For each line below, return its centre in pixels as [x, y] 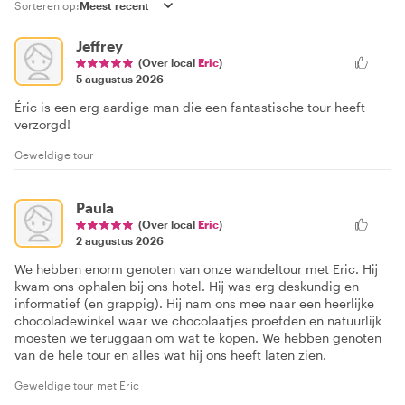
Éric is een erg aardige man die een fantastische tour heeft [190, 107]
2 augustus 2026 [120, 240]
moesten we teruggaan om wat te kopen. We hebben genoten [198, 337]
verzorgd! [42, 124]
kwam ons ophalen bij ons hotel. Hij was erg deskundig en [187, 286]
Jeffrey [99, 45]
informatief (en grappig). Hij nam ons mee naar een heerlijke [194, 303]
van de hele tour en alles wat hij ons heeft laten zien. [170, 354]
